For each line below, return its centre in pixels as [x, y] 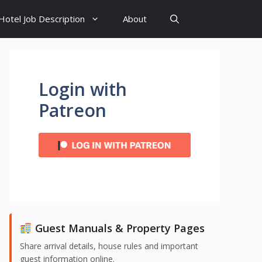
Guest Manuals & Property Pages [118, 228]
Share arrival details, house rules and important [109, 246]
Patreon [73, 110]
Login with [83, 89]
